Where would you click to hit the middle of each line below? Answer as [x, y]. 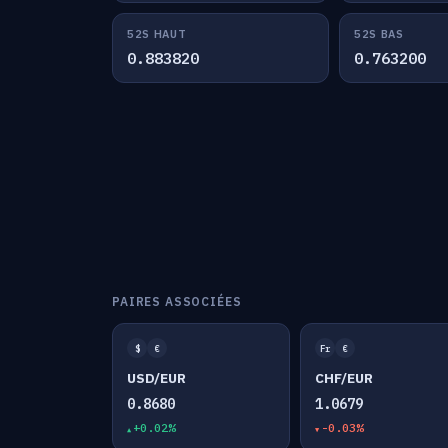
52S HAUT [157, 34]
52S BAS [378, 34]
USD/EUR [156, 378]
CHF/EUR [344, 378]
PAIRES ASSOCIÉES [177, 301]
